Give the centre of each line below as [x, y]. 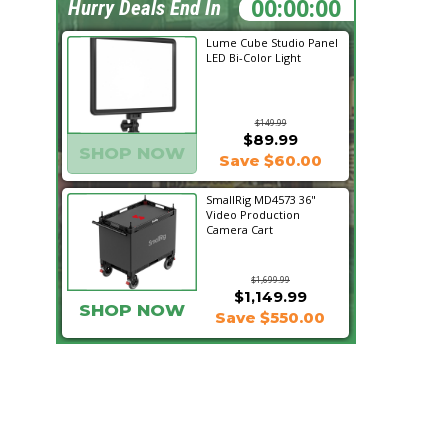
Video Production [253, 214]
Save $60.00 [270, 160]
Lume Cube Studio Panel [272, 42]
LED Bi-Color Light [253, 57]
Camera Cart [239, 229]
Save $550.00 [270, 317]
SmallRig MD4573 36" [261, 199]
